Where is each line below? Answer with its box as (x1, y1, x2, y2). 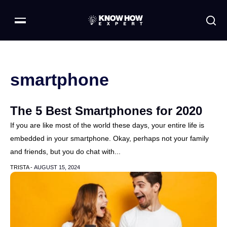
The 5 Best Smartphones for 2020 (10, 104, 202, 118)
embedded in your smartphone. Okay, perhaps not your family (10, 134, 209, 142)
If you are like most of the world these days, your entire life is (10, 121, 204, 129)
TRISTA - (10, 164, 34, 170)
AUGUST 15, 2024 (34, 164, 80, 170)
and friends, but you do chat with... (10, 147, 121, 156)
